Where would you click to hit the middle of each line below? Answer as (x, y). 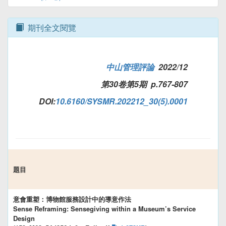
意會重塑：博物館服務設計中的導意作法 (72, 199)
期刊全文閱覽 (50, 28)
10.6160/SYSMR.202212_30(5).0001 (122, 101)
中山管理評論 (130, 67)
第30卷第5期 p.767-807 (144, 84)
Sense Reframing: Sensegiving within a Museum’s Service (104, 209)
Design (24, 218)
